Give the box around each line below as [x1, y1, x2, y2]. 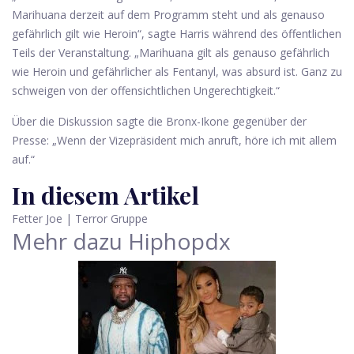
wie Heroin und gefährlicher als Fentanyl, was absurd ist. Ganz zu [12, 64, 342, 79]
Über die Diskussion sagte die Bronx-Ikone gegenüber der [12, 114, 307, 129]
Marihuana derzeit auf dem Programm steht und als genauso [12, 7, 325, 22]
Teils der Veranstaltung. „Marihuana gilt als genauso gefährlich [12, 45, 330, 60]
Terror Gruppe [72, 211, 148, 226]
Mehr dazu [12, 226, 122, 256]
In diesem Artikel [12, 179, 199, 211]
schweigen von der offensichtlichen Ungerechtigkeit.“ [12, 83, 280, 98]
